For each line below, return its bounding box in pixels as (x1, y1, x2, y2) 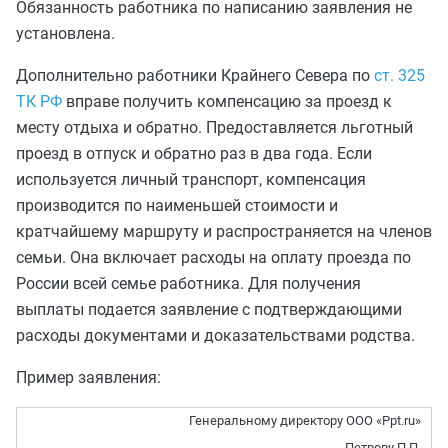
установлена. (16, 24, 115, 43)
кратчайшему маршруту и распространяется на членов (16, 222, 432, 241)
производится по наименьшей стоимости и (16, 196, 338, 215)
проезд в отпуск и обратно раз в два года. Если (16, 144, 372, 163)
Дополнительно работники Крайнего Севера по (16, 66, 374, 85)
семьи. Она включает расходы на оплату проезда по (16, 248, 411, 267)
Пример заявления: (16, 368, 161, 387)
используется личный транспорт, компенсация (16, 170, 366, 189)
